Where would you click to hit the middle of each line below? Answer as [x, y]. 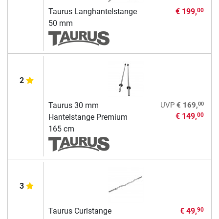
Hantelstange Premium [88, 117]
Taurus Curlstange [80, 211]
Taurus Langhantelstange [92, 11]
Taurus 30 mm [73, 105]
